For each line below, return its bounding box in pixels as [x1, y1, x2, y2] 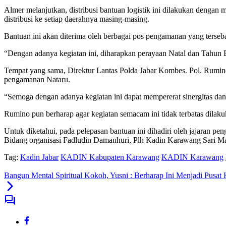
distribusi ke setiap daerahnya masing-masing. [4, 15, 149, 24]
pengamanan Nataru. [4, 75, 70, 84]
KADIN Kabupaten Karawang [61, 153, 159, 162]
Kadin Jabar [20, 153, 59, 162]
